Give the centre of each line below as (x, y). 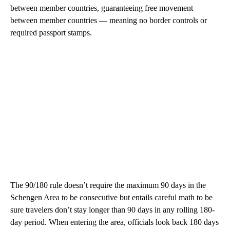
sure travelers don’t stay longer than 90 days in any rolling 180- (112, 210)
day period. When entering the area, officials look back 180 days (114, 222)
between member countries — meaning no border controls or (109, 21)
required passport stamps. (51, 33)
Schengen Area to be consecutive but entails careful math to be (111, 198)
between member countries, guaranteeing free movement (102, 8)
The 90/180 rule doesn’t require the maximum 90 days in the (108, 185)
